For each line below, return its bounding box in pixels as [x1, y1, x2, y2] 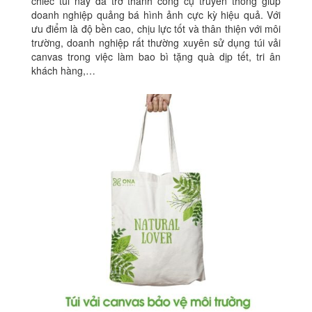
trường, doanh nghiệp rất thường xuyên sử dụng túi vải [31, 36, 281, 50]
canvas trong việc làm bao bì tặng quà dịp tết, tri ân [31, 49, 281, 64]
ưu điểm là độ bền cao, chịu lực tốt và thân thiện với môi [31, 22, 281, 36]
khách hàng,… [31, 63, 95, 78]
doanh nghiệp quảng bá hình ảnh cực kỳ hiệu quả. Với [31, 8, 281, 22]
